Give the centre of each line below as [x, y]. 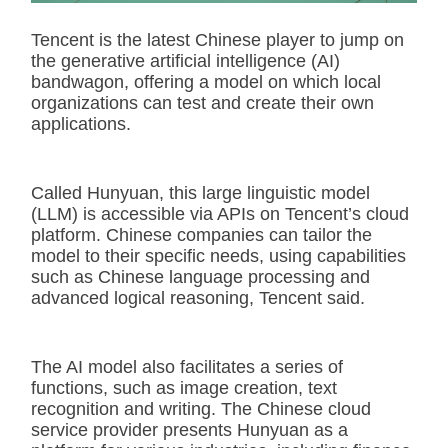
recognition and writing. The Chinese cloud [201, 408]
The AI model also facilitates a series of [187, 366]
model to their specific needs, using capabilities [218, 255]
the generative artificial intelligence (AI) [185, 60]
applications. [81, 123]
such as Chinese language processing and [200, 276]
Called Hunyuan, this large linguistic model [200, 192]
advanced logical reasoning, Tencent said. [198, 297]
